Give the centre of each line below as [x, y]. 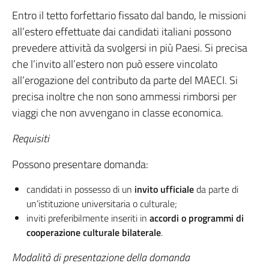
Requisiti [31, 138]
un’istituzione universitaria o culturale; [102, 204]
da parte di [216, 189]
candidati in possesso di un [80, 189]
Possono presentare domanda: [80, 164]
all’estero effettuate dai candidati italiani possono [122, 32]
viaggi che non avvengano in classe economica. [118, 113]
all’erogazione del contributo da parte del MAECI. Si [125, 80]
